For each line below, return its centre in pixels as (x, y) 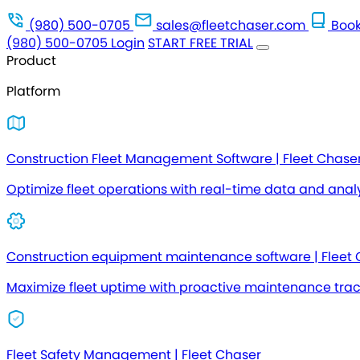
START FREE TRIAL (200, 43)
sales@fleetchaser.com (231, 25)
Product (31, 61)
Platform (33, 91)
